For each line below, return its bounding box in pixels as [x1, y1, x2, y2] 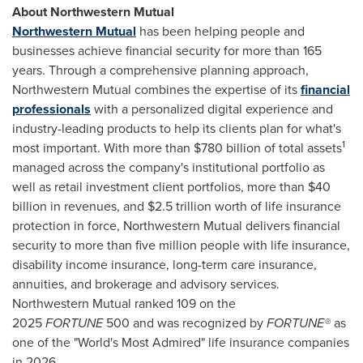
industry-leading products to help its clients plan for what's [12, 119, 341, 139]
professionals [12, 100, 91, 119]
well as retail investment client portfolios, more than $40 [12, 177, 331, 197]
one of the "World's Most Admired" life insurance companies [12, 333, 349, 352]
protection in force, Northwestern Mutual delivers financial [12, 216, 340, 236]
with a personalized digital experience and [91, 100, 333, 119]
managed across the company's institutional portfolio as [12, 158, 325, 177]
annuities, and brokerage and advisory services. [12, 275, 280, 294]
